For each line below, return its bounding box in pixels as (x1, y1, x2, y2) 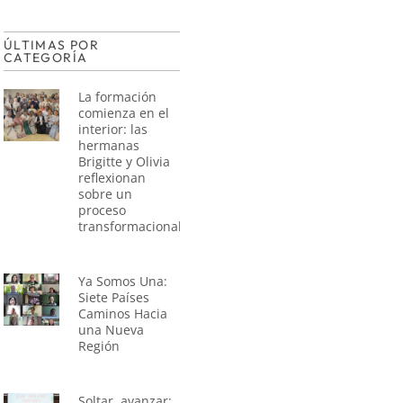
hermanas (78, 136, 140, 154)
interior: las (78, 120, 148, 138)
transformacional (78, 217, 183, 235)
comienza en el (78, 103, 170, 121)
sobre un (78, 184, 133, 202)
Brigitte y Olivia (78, 152, 171, 170)
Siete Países (78, 288, 150, 306)
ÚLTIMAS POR (3, 36, 100, 53)
